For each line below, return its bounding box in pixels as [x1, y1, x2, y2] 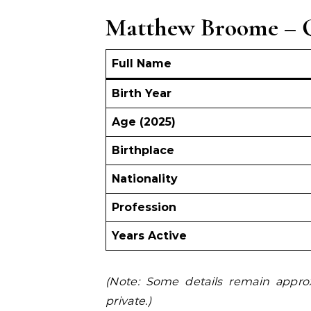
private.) [106, 294, 151, 308]
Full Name [112, 57, 171, 70]
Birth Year [112, 87, 171, 100]
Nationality [112, 172, 178, 185]
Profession [112, 201, 176, 214]
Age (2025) [112, 115, 176, 128]
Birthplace [112, 144, 174, 157]
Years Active [112, 229, 187, 242]
